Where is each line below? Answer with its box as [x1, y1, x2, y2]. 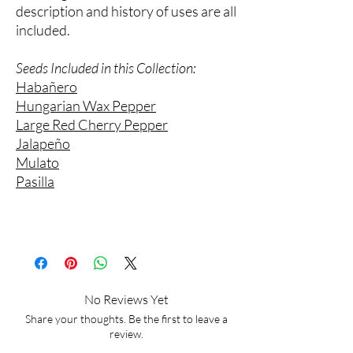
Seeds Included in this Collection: [16, 59, 196, 77]
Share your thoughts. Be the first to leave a [24, 312, 228, 326]
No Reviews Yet [84, 292, 169, 308]
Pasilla [16, 173, 54, 191]
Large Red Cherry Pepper [16, 116, 168, 134]
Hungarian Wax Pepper [16, 97, 156, 115]
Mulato [16, 154, 59, 172]
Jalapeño [16, 135, 70, 153]
